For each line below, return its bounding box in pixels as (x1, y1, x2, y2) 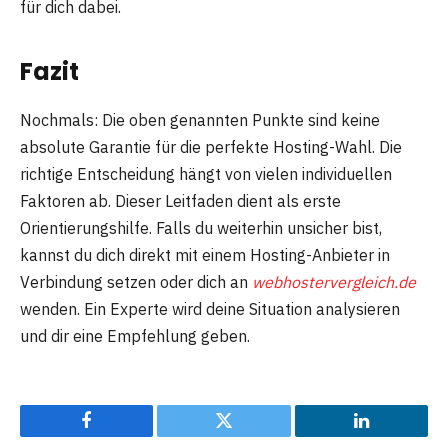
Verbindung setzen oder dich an (20, 271, 252, 292)
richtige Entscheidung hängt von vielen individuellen (20, 163, 392, 184)
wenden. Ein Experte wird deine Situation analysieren (20, 298, 400, 319)
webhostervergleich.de (252, 271, 416, 292)
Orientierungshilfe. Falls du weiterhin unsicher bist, (20, 217, 382, 238)
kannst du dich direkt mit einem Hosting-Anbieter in (20, 244, 390, 265)
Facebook (85, 426, 156, 445)
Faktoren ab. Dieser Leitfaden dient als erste (20, 190, 341, 211)
